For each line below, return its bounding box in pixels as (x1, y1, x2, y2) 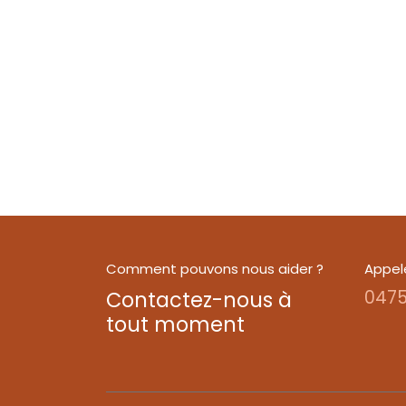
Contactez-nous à (106, 285, 292, 314)
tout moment (106, 309, 245, 339)
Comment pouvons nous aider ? (106, 258, 324, 278)
